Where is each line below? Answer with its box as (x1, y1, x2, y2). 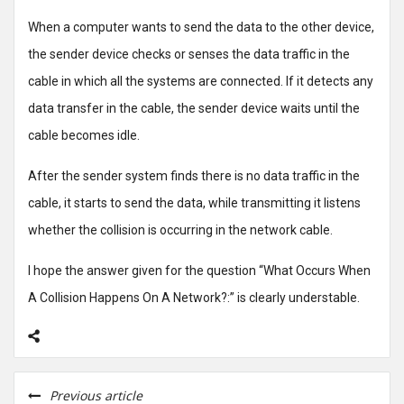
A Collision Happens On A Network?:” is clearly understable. (28, 290, 360, 305)
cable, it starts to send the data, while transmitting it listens (28, 196, 361, 210)
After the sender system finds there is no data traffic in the (28, 169, 360, 183)
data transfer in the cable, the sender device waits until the (28, 101, 360, 115)
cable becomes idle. (28, 128, 140, 142)
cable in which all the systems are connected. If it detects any (28, 74, 373, 88)
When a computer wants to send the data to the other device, (28, 20, 374, 34)
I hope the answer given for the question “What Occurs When (28, 263, 371, 278)
